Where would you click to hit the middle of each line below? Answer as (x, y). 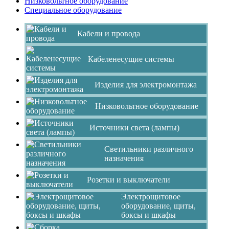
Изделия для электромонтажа (145, 84)
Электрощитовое (151, 196)
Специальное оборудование (73, 10)
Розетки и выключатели (128, 179)
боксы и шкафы (148, 215)
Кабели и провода (108, 33)
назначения (124, 158)
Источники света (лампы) (135, 127)
